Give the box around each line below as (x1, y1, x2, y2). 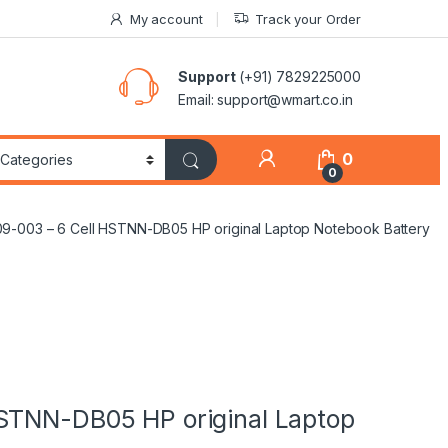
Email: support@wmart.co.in (178, 90, 353, 108)
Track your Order (255, 10, 361, 27)
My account (129, 10, 203, 27)
